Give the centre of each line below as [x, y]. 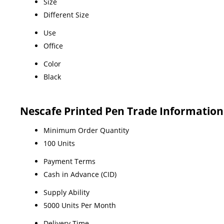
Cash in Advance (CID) [80, 174]
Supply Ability [66, 192]
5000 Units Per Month [80, 205]
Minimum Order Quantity [86, 130]
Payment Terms [69, 161]
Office [53, 45]
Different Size [66, 14]
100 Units [59, 143]
